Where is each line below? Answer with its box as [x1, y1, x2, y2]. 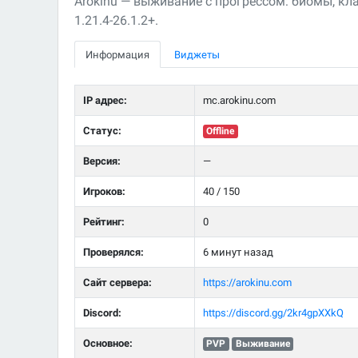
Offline [206, 125, 235, 137]
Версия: [82, 155, 121, 168]
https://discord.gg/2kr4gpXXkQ [202, 307, 344, 320]
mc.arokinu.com [202, 94, 276, 107]
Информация [86, 48, 149, 61]
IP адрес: [82, 94, 127, 107]
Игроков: [82, 185, 125, 198]
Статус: [82, 125, 121, 137]
